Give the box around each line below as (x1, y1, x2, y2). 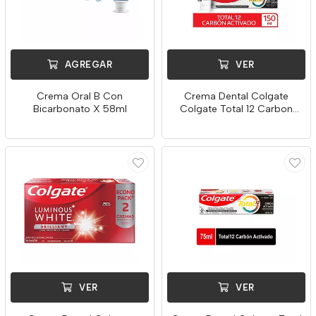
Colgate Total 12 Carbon (180, 103, 293, 115)
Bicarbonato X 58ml (32, 103, 127, 115)
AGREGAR (61, 59, 113, 70)
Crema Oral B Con (37, 90, 123, 102)
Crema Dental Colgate (184, 90, 288, 102)
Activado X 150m (197, 116, 276, 128)
